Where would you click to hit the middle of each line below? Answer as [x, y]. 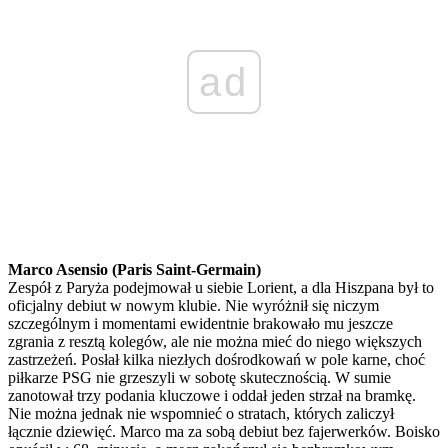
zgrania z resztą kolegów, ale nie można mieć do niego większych [215, 341]
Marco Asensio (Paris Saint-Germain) [134, 269]
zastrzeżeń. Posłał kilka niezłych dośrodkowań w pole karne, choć [216, 359]
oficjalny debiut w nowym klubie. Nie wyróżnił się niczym [193, 305]
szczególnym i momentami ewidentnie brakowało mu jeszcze [200, 323]
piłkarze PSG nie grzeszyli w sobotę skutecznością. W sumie [199, 377]
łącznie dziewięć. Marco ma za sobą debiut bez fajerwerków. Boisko [224, 431]
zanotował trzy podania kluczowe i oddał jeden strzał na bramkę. [212, 395]
